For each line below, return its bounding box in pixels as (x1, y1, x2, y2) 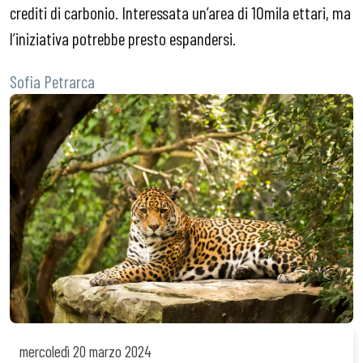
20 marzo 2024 (70, 342, 152, 361)
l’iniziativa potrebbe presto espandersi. (10, 27, 236, 49)
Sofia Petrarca (10, 70, 95, 92)
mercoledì (19, 342, 70, 361)
